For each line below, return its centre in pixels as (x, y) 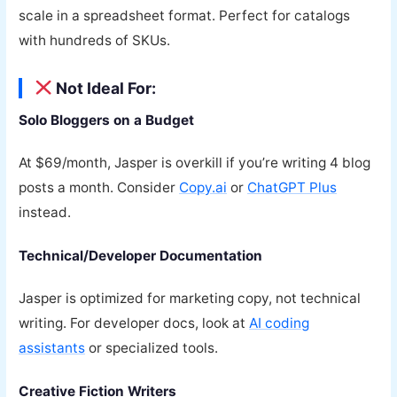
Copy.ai (203, 188)
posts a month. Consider (99, 188)
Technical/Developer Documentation (141, 255)
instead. (45, 213)
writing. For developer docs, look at (134, 323)
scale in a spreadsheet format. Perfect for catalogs (185, 15)
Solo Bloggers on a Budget (107, 120)
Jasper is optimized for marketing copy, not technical (190, 299)
